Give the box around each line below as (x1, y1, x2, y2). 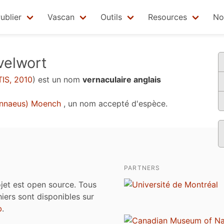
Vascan (47, 12, 74, 22)
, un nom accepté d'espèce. (61, 98, 167, 108)
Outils (100, 12, 122, 22)
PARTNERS (124, 164, 160, 171)
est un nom (35, 74, 82, 84)
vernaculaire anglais (82, 74, 161, 84)
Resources (148, 12, 187, 22)
